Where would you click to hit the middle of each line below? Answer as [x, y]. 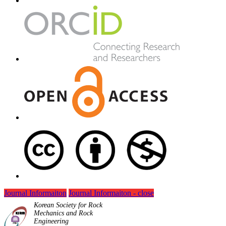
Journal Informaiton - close [111, 193]
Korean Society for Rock [68, 205]
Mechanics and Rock [64, 213]
